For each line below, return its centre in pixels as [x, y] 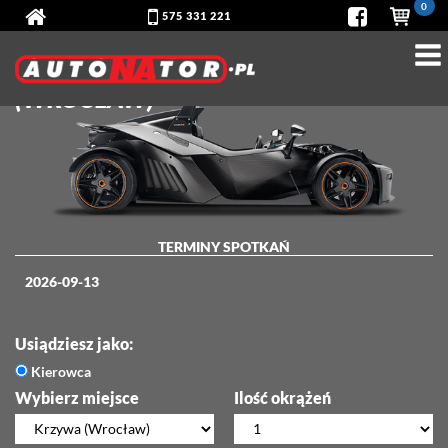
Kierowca [59, 371]
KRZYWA [277, 62]
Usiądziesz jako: [74, 343]
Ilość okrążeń [282, 397]
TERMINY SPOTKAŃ [224, 246]
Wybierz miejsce [77, 397]
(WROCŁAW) [84, 98]
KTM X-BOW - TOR [120, 62]
